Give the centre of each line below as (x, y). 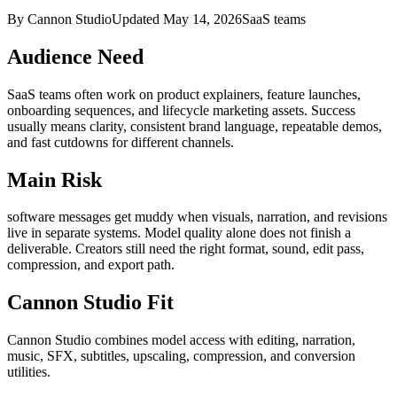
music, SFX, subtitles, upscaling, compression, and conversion (181, 356)
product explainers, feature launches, (259, 94)
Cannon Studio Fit (90, 303)
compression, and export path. (91, 265)
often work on (114, 94)
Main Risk (54, 179)
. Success (330, 110)
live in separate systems (72, 233)
